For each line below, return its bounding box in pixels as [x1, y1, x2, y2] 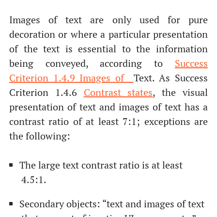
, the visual [153, 86, 208, 99]
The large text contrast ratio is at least [19, 158, 183, 172]
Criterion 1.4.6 [9, 86, 84, 99]
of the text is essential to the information [9, 42, 208, 56]
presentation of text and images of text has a [9, 100, 208, 114]
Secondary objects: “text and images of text [19, 197, 204, 211]
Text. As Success [133, 71, 208, 85]
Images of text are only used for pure [9, 13, 208, 27]
